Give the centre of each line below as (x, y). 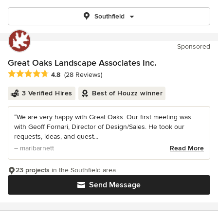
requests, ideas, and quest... (56, 137)
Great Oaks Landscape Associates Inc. (82, 63)
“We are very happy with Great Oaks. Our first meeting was (103, 117)
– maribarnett (34, 148)
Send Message (115, 185)
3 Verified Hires (47, 93)
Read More (187, 148)
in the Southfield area (83, 170)
